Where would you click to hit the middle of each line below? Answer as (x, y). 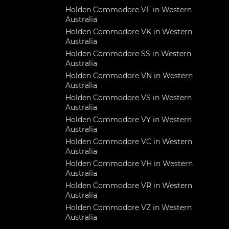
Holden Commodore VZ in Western (129, 208)
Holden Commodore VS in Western (129, 98)
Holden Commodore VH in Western (129, 164)
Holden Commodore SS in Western (128, 54)
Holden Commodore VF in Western (129, 10)
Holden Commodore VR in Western (129, 186)
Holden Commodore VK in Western (129, 32)
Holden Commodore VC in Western (129, 142)
